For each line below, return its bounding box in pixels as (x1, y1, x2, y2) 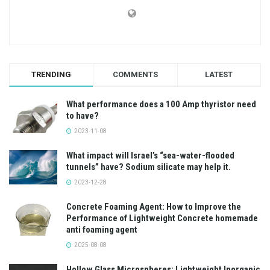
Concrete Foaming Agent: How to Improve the (66, 201, 241, 212)
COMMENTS (112, 69, 158, 79)
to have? (66, 110, 99, 121)
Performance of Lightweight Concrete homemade (66, 212, 258, 224)
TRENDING (31, 69, 72, 79)
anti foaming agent (66, 224, 137, 235)
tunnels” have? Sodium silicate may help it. (66, 161, 231, 172)
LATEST (205, 69, 233, 79)
